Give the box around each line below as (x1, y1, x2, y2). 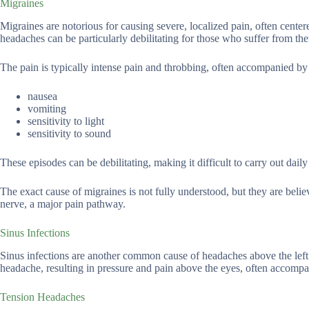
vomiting (28, 102, 66, 114)
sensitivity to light (28, 114, 104, 127)
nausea (28, 90, 57, 102)
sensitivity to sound (28, 127, 111, 139)
